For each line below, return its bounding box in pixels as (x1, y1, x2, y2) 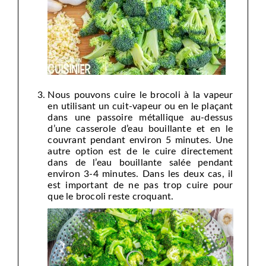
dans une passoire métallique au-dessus (47, 112, 233, 122)
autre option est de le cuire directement (47, 146, 233, 156)
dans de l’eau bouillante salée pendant (47, 157, 233, 167)
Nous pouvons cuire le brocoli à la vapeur (47, 90, 233, 100)
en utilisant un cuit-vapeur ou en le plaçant (47, 101, 233, 111)
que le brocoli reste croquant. (47, 191, 174, 201)
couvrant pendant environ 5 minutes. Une (47, 135, 233, 145)
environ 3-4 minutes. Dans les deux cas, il (47, 169, 233, 179)
